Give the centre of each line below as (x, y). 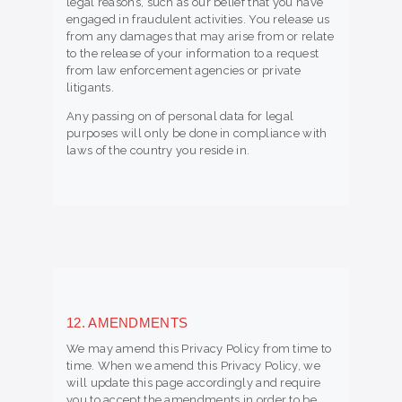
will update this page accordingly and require (194, 383)
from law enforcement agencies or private (184, 71)
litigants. (90, 88)
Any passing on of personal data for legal (180, 117)
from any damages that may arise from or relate (200, 37)
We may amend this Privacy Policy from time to (199, 349)
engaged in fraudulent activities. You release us (198, 20)
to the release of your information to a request (193, 54)
